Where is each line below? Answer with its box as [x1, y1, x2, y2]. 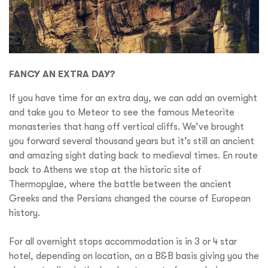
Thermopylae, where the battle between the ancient [9, 178, 232, 190]
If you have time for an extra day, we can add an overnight [9, 92, 257, 103]
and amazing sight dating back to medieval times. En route [9, 150, 258, 161]
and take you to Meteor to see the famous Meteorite [9, 106, 234, 118]
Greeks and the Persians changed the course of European [9, 193, 251, 204]
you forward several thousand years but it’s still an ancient [9, 135, 254, 147]
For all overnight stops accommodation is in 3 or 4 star [9, 236, 237, 247]
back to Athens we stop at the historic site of [9, 164, 202, 175]
